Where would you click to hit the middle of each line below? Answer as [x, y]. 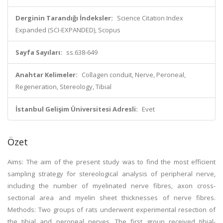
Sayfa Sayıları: [39, 52]
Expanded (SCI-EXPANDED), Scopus [68, 30]
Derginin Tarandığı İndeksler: [64, 18]
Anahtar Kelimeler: [47, 75]
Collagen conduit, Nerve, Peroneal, [134, 75]
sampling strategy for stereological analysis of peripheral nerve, [111, 174]
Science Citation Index [150, 18]
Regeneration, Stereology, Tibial [63, 87]
